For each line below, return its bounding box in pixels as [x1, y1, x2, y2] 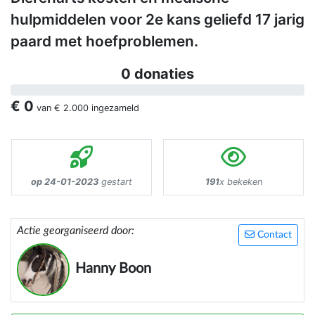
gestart [98, 176, 132, 188]
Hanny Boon [75, 262, 151, 276]
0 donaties [121, 65, 194, 83]
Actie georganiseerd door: [17, 225, 134, 237]
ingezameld [89, 103, 139, 114]
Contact [255, 230, 292, 240]
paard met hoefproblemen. [11, 32, 198, 51]
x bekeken [219, 176, 262, 188]
